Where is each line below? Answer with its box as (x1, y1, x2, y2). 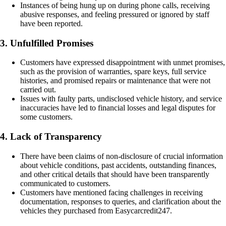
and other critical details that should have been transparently (20, 169, 209, 179)
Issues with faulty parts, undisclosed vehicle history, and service (20, 94, 222, 103)
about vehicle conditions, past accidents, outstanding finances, (20, 160, 216, 169)
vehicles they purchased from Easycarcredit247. (20, 206, 172, 215)
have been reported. (20, 19, 83, 28)
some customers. (20, 112, 73, 122)
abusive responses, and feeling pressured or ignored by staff (20, 10, 209, 19)
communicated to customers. (20, 179, 110, 188)
